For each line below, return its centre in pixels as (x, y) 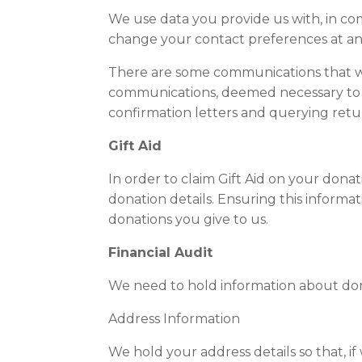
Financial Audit (161, 253)
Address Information (175, 319)
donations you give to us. (189, 219)
